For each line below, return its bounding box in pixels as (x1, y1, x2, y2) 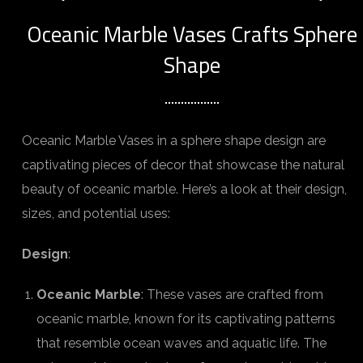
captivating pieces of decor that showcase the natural (22, 157, 344, 173)
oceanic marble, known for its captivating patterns (36, 311, 335, 327)
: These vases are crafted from (141, 287, 323, 302)
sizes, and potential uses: (22, 206, 170, 221)
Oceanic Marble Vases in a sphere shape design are (22, 133, 326, 148)
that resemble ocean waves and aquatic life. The (36, 335, 327, 351)
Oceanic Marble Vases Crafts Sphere (27, 17, 357, 50)
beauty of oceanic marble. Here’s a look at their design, (22, 181, 347, 197)
